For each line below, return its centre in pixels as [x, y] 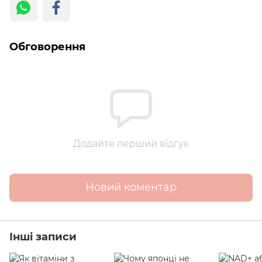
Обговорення [47, 46]
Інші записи [43, 237]
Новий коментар [131, 187]
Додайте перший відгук [131, 143]
